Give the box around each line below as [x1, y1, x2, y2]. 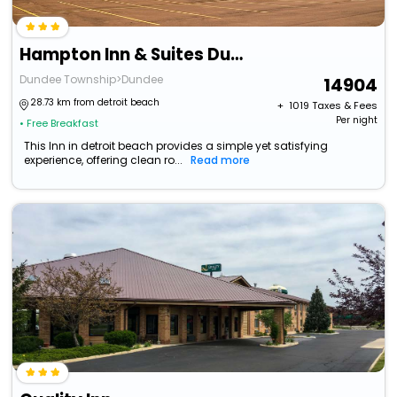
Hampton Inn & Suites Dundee [230, 43, 244, 67]
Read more [191, 152, 251, 168]
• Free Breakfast [19, 116, 99, 131]
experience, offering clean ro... [24, 152, 183, 168]
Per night [335, 113, 378, 128]
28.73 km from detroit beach [30, 96, 160, 110]
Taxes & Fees [311, 98, 378, 113]
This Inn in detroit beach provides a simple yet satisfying [24, 138, 329, 154]
